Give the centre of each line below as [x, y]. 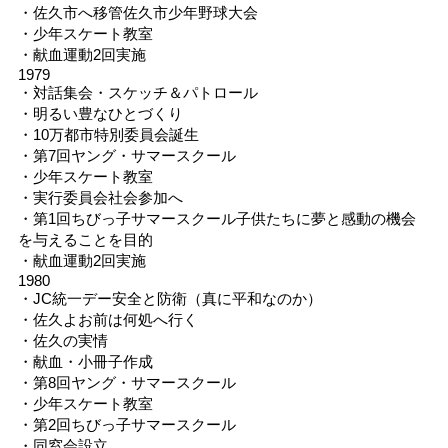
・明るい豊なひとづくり [100, 113]
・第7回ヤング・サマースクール [126, 155]
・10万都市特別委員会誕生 [108, 134]
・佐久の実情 [62, 340]
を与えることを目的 [85, 239]
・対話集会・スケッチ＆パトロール [137, 92]
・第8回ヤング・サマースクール [126, 382]
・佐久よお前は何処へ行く [107, 319]
